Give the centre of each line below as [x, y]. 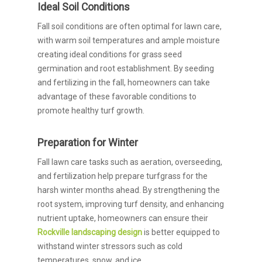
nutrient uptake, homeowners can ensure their [123, 218]
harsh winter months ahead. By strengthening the [129, 190]
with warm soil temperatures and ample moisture [129, 40]
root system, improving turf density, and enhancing [131, 204]
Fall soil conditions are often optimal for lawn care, [130, 26]
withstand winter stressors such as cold [110, 246]
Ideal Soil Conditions [84, 7]
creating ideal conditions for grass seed [110, 54]
